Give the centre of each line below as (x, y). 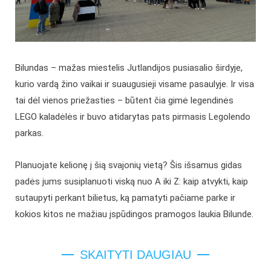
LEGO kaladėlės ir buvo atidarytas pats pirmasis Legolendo (133, 117)
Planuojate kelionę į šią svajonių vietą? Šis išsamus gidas (129, 165)
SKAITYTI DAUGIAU (135, 255)
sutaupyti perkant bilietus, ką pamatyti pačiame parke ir (125, 198)
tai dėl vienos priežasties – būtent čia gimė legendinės (124, 101)
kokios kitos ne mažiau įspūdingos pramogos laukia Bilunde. (134, 214)
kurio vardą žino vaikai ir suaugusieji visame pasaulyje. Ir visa (135, 84)
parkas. (29, 133)
